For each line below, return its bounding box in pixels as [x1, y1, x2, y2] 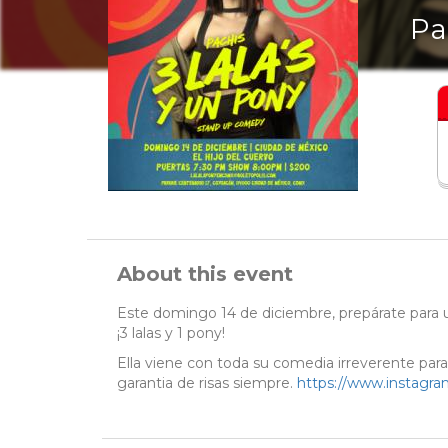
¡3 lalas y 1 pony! [117, 324, 225, 343]
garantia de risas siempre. [117, 374, 297, 393]
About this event [117, 262, 293, 287]
